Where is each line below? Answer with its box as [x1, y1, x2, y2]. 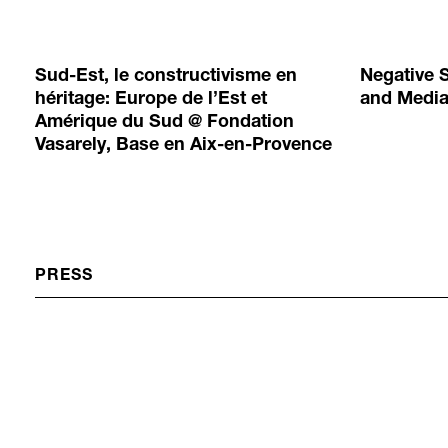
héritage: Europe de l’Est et [35, 91, 267, 110]
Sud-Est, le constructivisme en [35, 68, 297, 87]
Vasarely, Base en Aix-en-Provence [35, 137, 332, 156]
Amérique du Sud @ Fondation [35, 114, 294, 133]
